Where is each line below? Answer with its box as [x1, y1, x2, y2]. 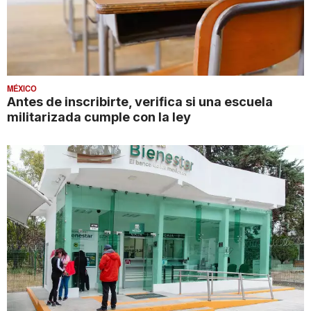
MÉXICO [7, 82, 37, 94]
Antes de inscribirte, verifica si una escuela [7, 93, 273, 109]
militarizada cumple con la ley [7, 108, 191, 124]
